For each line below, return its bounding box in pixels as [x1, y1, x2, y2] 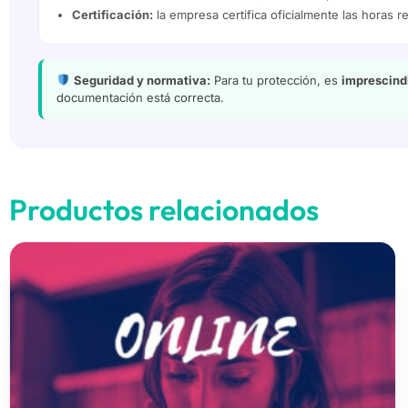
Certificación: [72, 6, 153, 22]
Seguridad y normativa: [73, 72, 210, 87]
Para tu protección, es [209, 72, 342, 87]
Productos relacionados [9, 190, 319, 228]
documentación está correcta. [56, 89, 224, 105]
